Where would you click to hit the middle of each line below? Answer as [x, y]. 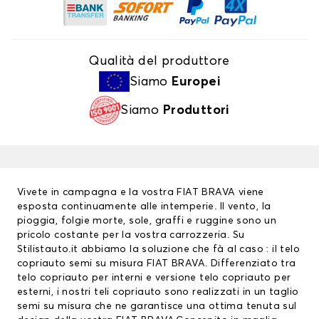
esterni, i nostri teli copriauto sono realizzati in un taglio [158, 292]
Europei [196, 82]
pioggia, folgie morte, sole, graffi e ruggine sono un [147, 221]
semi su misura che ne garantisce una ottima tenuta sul [157, 307]
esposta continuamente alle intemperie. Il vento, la [144, 207]
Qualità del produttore [159, 62]
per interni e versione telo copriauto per [192, 278]
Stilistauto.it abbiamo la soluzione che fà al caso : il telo [158, 250]
